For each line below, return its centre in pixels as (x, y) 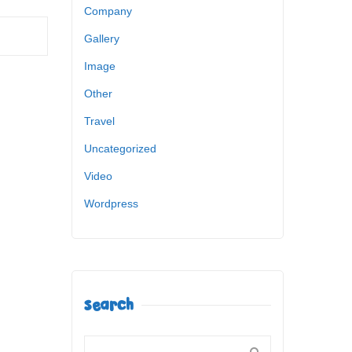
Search (109, 305)
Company (108, 11)
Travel (99, 121)
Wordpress (111, 203)
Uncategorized (120, 148)
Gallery (102, 38)
